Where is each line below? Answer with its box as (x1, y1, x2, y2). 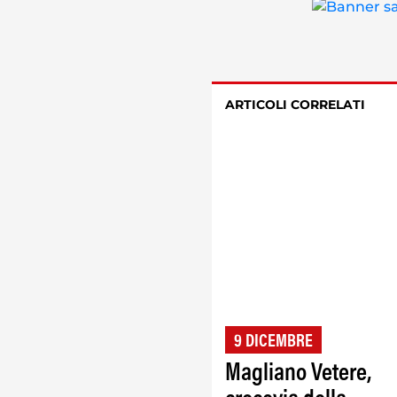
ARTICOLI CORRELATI (225, 97, 365, 113)
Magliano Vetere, (225, 362, 371, 387)
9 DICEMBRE (234, 333, 313, 352)
